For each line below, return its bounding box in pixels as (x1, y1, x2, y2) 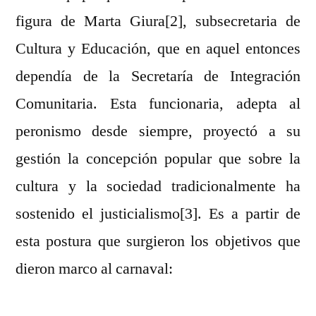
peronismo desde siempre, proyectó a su (16, 121, 300, 142)
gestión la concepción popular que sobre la (16, 149, 300, 169)
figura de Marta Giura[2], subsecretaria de (16, 11, 300, 32)
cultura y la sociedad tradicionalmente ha (16, 176, 300, 197)
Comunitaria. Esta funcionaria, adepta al (16, 94, 300, 114)
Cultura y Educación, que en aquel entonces (16, 39, 300, 59)
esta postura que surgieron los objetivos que (16, 231, 300, 252)
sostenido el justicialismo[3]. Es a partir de (16, 204, 300, 224)
